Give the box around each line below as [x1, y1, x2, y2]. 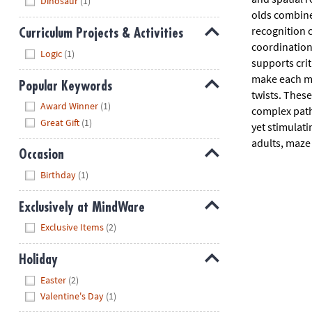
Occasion [18, 148, 64, 162]
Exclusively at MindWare [18, 200, 145, 214]
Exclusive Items [40, 221, 104, 234]
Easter [40, 273, 67, 286]
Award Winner [40, 100, 99, 113]
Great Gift [40, 116, 80, 129]
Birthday [40, 168, 77, 181]
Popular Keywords [18, 79, 112, 93]
